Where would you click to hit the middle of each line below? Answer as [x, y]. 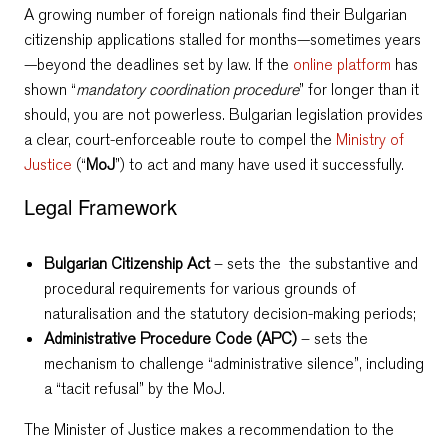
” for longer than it [359, 89]
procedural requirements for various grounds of [200, 288]
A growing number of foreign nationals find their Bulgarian [215, 14]
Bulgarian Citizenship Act [127, 263]
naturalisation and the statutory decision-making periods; [230, 313]
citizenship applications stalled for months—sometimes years [222, 39]
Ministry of [370, 139]
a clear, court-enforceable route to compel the [180, 139]
